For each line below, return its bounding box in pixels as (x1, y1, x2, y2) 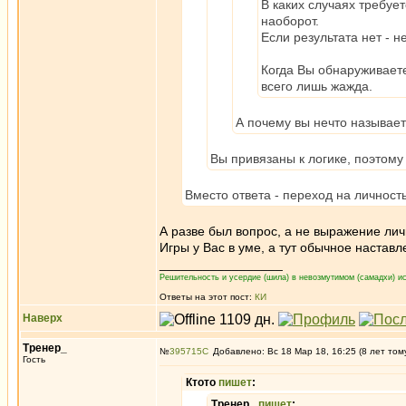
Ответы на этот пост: (159, 292, 255, 302)
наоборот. (261, 14, 319, 28)
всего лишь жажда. (261, 79, 372, 93)
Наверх (23, 312, 63, 324)
